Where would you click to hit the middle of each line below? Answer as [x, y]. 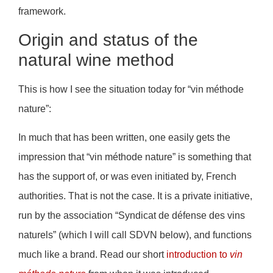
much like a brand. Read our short [92, 254]
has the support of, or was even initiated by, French [127, 176]
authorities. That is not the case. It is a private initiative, [135, 196]
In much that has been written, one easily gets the [124, 137]
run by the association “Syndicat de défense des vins [132, 215]
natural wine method [96, 60]
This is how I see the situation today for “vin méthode [131, 90]
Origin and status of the [108, 40]
